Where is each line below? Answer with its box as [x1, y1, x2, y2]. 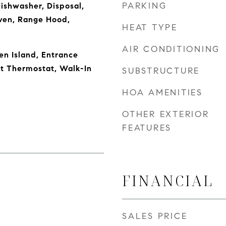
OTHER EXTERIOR [122, 109, 209, 120]
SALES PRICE [122, 211, 188, 221]
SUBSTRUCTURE [122, 66, 200, 76]
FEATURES [122, 123, 172, 133]
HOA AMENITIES [122, 87, 203, 98]
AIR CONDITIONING [122, 44, 220, 54]
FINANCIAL [122, 171, 213, 190]
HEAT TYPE [122, 22, 178, 33]
